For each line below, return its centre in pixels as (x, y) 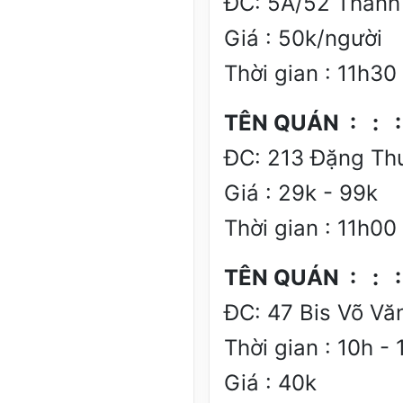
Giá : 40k (270, 383)
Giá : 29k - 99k (301, 193)
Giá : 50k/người (303, 39)
